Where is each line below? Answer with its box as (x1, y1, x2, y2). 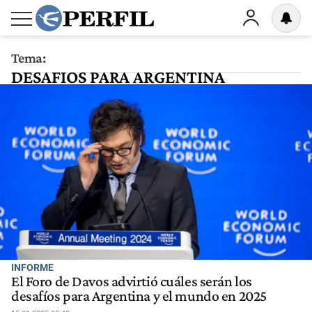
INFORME (11, 262, 54, 273)
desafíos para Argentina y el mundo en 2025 (11, 288, 267, 305)
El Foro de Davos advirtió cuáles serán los (11, 273, 252, 290)
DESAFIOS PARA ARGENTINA (11, 67, 225, 87)
